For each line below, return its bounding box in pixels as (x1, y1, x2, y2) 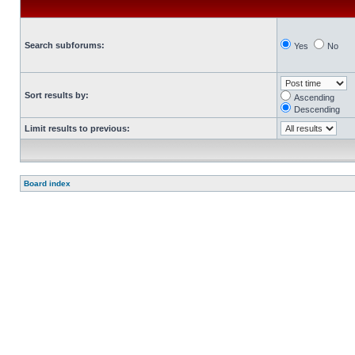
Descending (294, 105, 340, 114)
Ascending (294, 93, 334, 102)
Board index (24, 179, 71, 188)
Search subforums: (25, 40, 105, 50)
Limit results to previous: (25, 124, 130, 133)
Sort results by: (25, 90, 89, 100)
